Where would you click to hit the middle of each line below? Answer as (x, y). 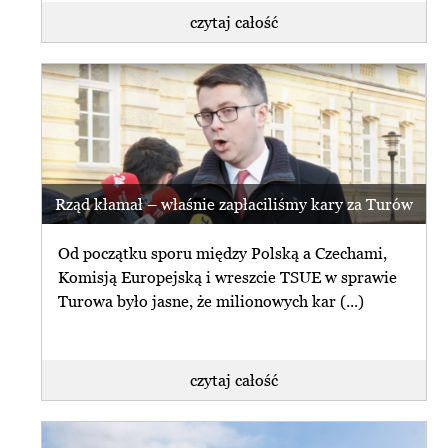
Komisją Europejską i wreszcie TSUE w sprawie (228, 276)
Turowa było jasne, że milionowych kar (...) (211, 300)
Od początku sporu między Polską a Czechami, (223, 252)
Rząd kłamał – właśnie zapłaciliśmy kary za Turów (234, 204)
